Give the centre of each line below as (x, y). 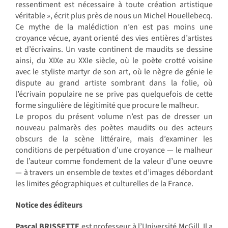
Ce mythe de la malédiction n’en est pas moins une (114, 27)
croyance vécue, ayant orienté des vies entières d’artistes (114, 38)
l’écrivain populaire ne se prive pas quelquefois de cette (114, 94)
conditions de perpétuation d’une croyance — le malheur (114, 150)
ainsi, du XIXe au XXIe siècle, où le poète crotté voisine (114, 60)
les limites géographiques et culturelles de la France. (104, 183)
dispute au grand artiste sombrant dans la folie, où (114, 83)
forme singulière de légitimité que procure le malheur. (107, 105)
